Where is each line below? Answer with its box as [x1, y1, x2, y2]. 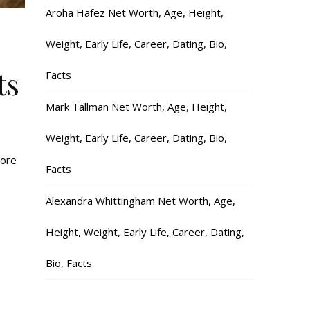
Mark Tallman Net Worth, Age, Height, [46, 100, 227, 113]
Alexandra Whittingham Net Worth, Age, [46, 194, 235, 208]
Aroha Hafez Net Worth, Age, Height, [46, 6, 224, 19]
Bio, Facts [46, 256, 92, 270]
